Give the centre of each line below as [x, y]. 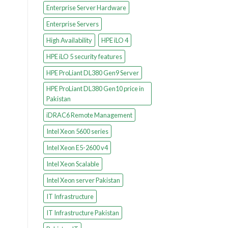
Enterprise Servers [72, 24]
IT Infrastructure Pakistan [82, 212]
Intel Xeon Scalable [73, 164]
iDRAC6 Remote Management [89, 115]
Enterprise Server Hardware [86, 7]
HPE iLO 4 [115, 40]
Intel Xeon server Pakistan [83, 180]
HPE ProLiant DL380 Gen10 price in [95, 88]
